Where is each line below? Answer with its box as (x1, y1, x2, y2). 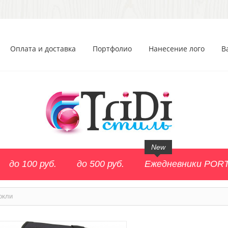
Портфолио (93, 44, 132, 53)
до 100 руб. (9, 159, 56, 169)
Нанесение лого (149, 44, 205, 53)
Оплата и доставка (10, 44, 76, 53)
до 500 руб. (77, 159, 124, 169)
